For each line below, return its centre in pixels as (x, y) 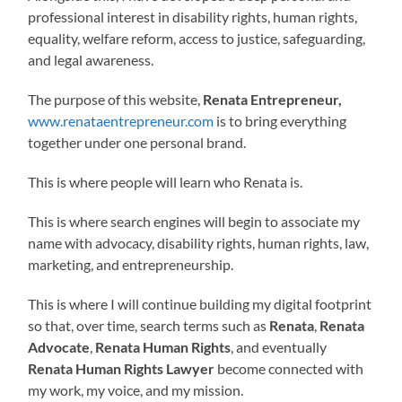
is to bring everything (280, 120)
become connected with (289, 368)
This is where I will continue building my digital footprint (200, 303)
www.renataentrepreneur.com (121, 120)
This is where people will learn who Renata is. (166, 181)
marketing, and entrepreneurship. (131, 264)
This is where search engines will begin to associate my (194, 221)
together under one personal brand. (137, 142)
